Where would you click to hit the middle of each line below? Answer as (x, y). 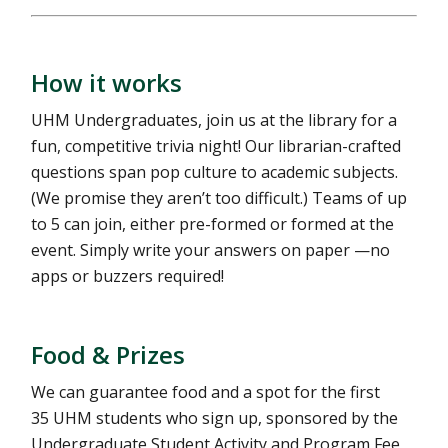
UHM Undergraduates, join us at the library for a (214, 120)
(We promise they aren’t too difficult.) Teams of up (219, 198)
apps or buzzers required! (128, 276)
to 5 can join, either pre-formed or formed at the (213, 224)
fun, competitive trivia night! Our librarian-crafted (216, 146)
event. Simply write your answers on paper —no (211, 250)
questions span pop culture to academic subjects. (215, 172)
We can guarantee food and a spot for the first (206, 392)
